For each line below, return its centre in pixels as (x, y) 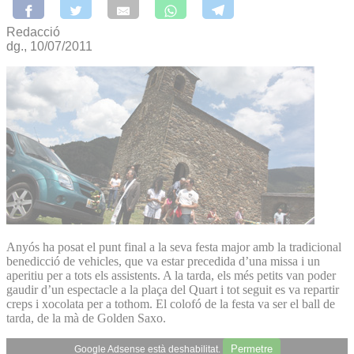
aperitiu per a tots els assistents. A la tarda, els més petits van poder (171, 275)
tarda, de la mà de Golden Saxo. (86, 318)
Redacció (33, 32)
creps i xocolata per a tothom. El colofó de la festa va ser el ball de (171, 303)
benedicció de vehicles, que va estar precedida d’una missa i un (163, 261)
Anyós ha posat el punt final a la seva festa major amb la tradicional (174, 247)
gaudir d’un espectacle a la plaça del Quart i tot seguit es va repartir (173, 289)
